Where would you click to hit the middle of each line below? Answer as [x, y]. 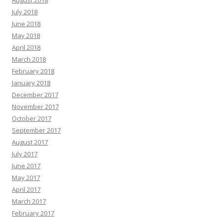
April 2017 [26, 189]
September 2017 [36, 130]
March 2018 [29, 59]
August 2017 [30, 142]
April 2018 [26, 47]
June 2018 [26, 23]
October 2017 [32, 118]
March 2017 [29, 201]
